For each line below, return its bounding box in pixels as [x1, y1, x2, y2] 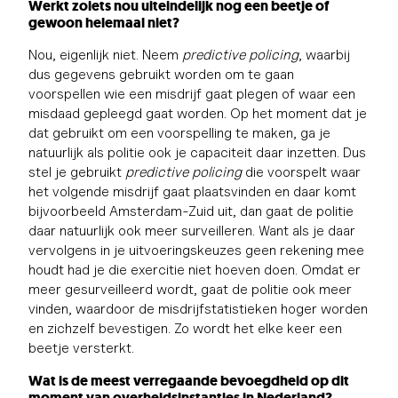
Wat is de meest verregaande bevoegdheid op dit [28, 370, 349, 390]
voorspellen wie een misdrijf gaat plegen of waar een [28, 84, 355, 102]
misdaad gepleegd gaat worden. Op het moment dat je [28, 104, 367, 122]
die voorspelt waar [242, 163, 361, 180]
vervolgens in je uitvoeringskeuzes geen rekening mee [28, 241, 364, 259]
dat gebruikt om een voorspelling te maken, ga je [28, 123, 330, 141]
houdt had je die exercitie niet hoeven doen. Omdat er [28, 260, 361, 278]
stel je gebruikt [28, 163, 125, 180]
